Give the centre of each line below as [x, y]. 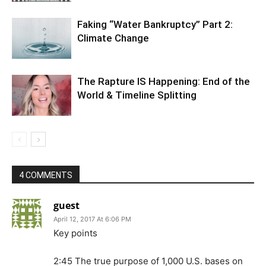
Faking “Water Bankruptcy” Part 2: [155, 25]
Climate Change [113, 38]
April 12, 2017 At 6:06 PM [92, 219]
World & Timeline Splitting [137, 95]
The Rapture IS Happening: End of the [164, 82]
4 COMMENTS [46, 175]
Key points [75, 233]
